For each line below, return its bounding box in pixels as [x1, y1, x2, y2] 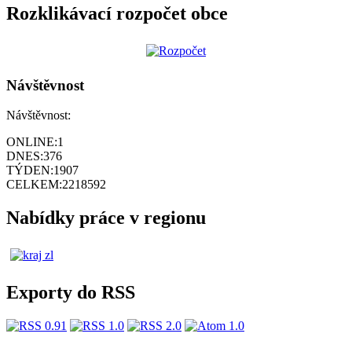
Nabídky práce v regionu [6, 207, 206, 229]
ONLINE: [6, 135, 57, 149]
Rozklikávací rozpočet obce [6, 3, 228, 24]
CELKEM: [6, 178, 62, 192]
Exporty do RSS [6, 282, 135, 303]
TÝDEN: [6, 163, 53, 178]
